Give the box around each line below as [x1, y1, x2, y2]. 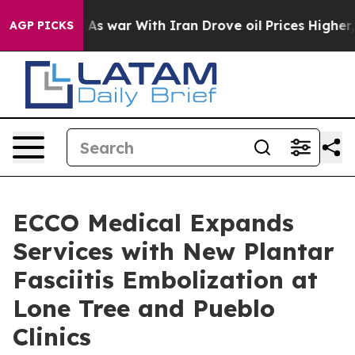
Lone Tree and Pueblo [13, 293, 275, 323]
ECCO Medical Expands [13, 208, 294, 238]
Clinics [13, 322, 91, 352]
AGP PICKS [10, 18, 74, 32]
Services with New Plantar [13, 236, 334, 266]
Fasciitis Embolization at [13, 265, 318, 295]
